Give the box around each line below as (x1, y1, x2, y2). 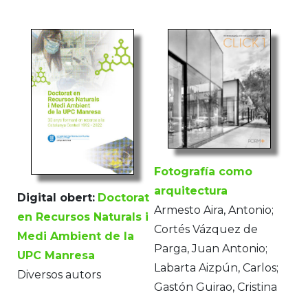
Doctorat (98, 190, 149, 204)
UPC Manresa (17, 248, 95, 262)
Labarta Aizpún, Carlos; (154, 261, 278, 275)
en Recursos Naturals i (17, 210, 148, 223)
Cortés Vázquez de (154, 223, 258, 236)
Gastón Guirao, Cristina (154, 280, 277, 294)
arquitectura (154, 184, 228, 198)
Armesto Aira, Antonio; (154, 203, 274, 217)
